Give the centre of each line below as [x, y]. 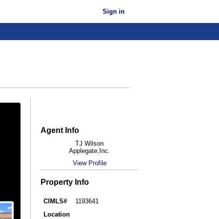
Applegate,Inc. [89, 151]
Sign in [114, 11]
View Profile [89, 163]
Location [57, 214]
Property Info [65, 182]
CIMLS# [55, 201]
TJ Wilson [89, 143]
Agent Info [60, 130]
